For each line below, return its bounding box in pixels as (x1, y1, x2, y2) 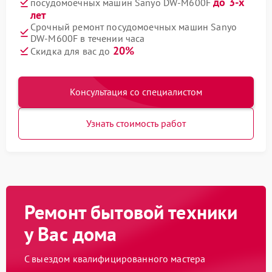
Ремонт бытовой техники (24, 199, 238, 225)
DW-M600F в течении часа (30, 32, 145, 44)
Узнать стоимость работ (86, 117, 186, 129)
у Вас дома (24, 221, 117, 246)
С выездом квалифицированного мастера (24, 253, 206, 265)
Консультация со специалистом (70, 86, 202, 98)
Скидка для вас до (30, 45, 113, 57)
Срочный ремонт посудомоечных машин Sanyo (30, 21, 237, 33)
